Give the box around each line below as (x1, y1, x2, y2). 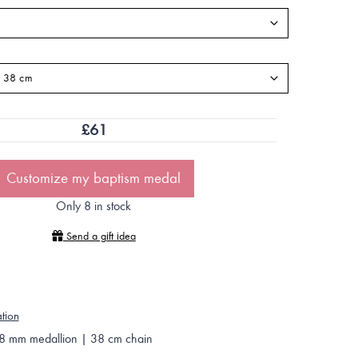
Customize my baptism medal (6, 169, 181, 187)
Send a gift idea (62, 229, 136, 243)
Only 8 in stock (56, 199, 132, 213)
